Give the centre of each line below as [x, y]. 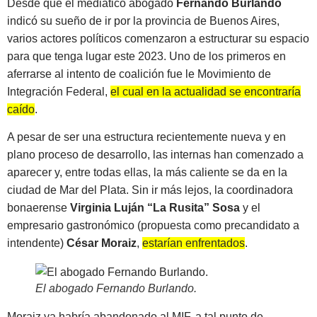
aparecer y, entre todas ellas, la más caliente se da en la [147, 173]
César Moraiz [102, 243]
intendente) [37, 243]
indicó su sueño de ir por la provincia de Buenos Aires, [143, 21]
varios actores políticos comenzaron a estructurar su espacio [158, 38]
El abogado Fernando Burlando [115, 289]
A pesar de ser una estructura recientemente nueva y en [146, 137]
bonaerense [39, 208]
